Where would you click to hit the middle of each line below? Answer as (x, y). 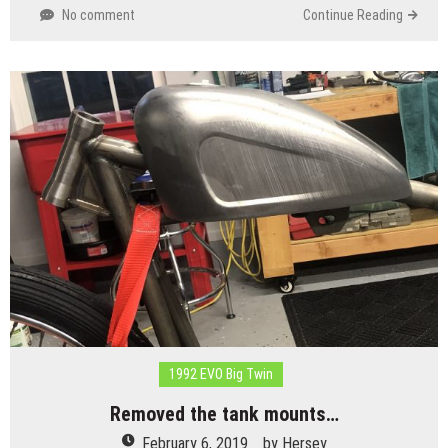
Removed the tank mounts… (224, 414)
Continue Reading (353, 14)
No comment (98, 14)
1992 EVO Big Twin (220, 374)
